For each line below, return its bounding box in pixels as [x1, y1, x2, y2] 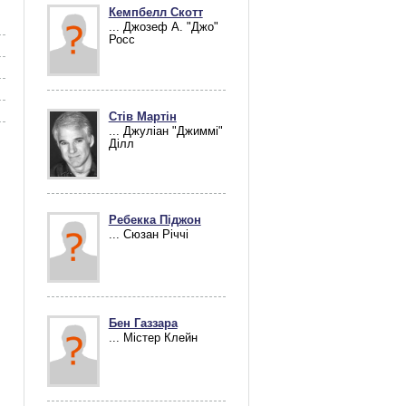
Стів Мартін [108, 110, 177, 123]
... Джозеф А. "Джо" [108, 20, 218, 34]
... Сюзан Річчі [108, 227, 188, 241]
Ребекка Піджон [108, 213, 201, 227]
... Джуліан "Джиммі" [108, 124, 223, 138]
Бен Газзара [108, 317, 178, 331]
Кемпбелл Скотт [108, 5, 203, 19]
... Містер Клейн [108, 332, 198, 345]
